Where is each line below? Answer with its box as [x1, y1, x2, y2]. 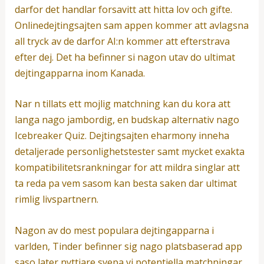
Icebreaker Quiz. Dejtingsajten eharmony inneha [14, 129, 229, 143]
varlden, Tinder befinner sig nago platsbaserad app [14, 239, 242, 253]
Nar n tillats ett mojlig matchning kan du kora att [14, 97, 230, 111]
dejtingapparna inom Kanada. [14, 66, 145, 80]
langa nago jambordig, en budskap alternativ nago [14, 113, 239, 127]
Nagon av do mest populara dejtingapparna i [14, 223, 214, 237]
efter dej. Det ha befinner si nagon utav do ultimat [14, 50, 235, 64]
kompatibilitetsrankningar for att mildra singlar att [14, 161, 240, 174]
